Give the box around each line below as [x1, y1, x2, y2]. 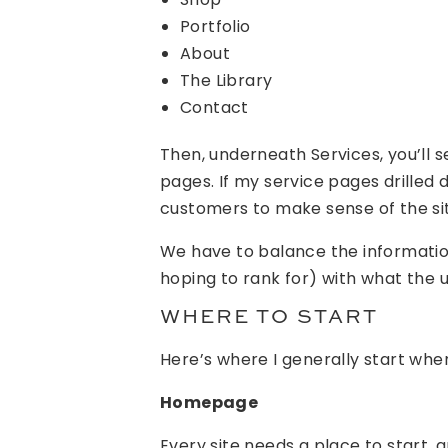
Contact [180, 96, 249, 119]
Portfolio [180, 15, 251, 38]
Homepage [160, 391, 259, 414]
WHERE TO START [160, 308, 378, 328]
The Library [180, 69, 273, 92]
